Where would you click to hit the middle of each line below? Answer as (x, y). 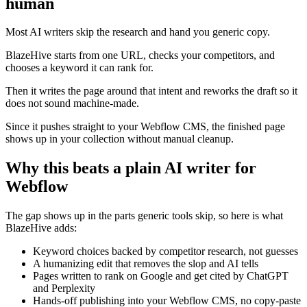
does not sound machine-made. (72, 103)
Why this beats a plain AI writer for (131, 168)
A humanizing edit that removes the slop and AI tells (146, 264)
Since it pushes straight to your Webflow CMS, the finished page (145, 127)
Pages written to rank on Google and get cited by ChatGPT (161, 276)
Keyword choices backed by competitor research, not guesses (165, 251)
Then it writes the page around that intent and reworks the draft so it (151, 91)
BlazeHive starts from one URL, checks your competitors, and (140, 56)
